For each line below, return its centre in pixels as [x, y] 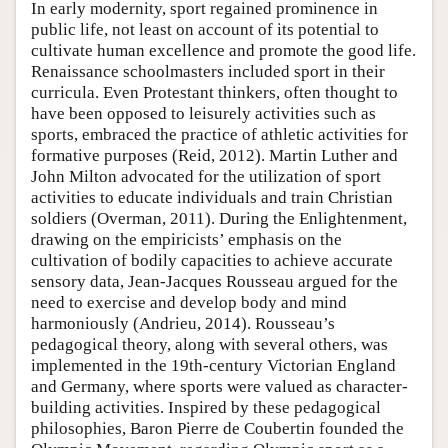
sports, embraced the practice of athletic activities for [219, 134]
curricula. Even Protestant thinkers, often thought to [214, 92]
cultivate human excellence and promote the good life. [223, 50]
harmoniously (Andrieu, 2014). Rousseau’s [183, 323]
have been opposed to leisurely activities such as [203, 113]
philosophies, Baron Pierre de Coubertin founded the [217, 428]
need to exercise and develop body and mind [189, 302]
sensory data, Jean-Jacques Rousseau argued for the [214, 281]
